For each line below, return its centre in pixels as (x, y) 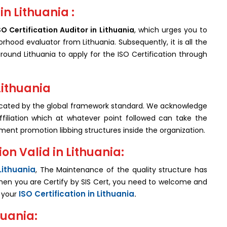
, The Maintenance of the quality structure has (121, 169)
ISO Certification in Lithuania (77, 194)
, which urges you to (171, 30)
